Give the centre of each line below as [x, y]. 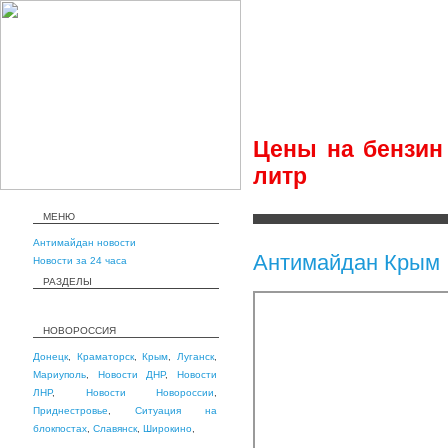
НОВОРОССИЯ [79, 330]
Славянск [115, 428]
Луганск [196, 356]
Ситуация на [176, 410]
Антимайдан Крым [346, 262]
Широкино [167, 428]
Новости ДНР [131, 374]
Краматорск [105, 356]
